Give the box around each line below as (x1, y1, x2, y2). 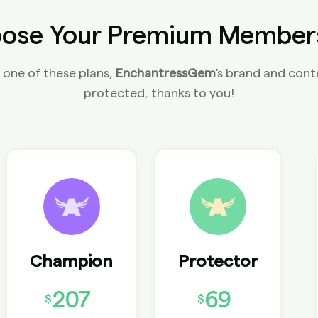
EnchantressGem (115, 67, 216, 79)
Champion (30, 253, 114, 270)
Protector (178, 253, 258, 270)
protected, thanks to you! (84, 87, 234, 99)
